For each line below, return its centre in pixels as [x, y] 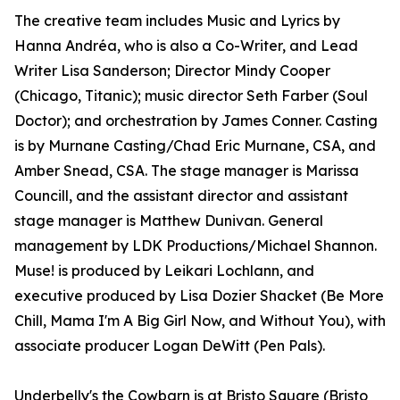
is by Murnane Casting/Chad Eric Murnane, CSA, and [195, 146]
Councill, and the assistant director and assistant [181, 196]
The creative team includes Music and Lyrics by [177, 21]
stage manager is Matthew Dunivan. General [169, 221]
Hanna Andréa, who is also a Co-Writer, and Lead [186, 46]
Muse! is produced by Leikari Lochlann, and [164, 271]
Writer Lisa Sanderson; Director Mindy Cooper [172, 71]
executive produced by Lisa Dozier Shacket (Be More [199, 296]
